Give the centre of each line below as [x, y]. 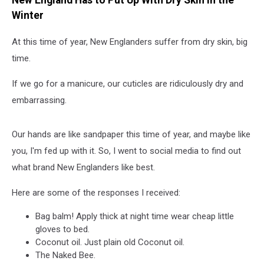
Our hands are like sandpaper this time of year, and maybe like [131, 134]
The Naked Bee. [65, 255]
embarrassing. [39, 100]
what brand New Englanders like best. [83, 167]
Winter [28, 15]
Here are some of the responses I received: [96, 192]
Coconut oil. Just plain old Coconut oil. [110, 242]
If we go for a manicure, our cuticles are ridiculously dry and [128, 83]
